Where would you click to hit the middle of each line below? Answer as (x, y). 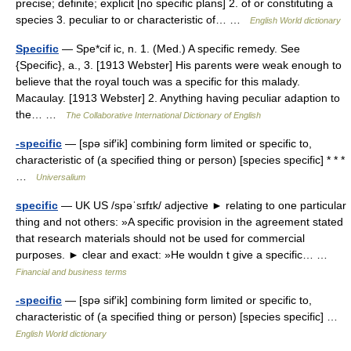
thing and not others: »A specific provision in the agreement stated (179, 222)
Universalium (61, 177)
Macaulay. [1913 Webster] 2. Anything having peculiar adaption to (178, 98)
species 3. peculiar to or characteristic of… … (133, 20)
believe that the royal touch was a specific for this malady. (158, 81)
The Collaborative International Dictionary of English (163, 115)
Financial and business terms (71, 272)
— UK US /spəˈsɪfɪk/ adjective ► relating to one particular (202, 205)
